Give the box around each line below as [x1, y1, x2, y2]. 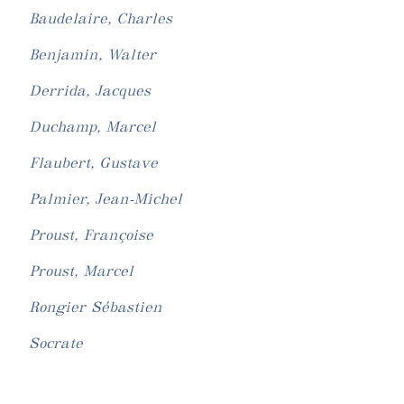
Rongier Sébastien [29, 298, 163, 317]
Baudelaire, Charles [29, 9, 173, 28]
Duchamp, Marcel [29, 117, 157, 136]
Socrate [29, 334, 84, 353]
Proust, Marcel [29, 262, 134, 280]
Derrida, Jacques [29, 81, 151, 100]
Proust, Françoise [29, 225, 154, 244]
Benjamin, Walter [29, 45, 157, 64]
